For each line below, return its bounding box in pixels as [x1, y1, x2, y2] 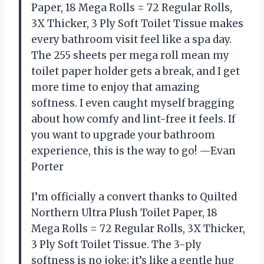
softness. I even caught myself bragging [31, 96, 235, 110]
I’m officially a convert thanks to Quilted [31, 190, 237, 203]
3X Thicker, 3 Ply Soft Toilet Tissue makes [31, 16, 243, 30]
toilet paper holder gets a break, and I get [31, 64, 240, 78]
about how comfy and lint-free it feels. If [31, 112, 236, 126]
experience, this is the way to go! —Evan [31, 144, 236, 157]
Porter [31, 160, 64, 173]
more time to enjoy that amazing [31, 80, 200, 94]
